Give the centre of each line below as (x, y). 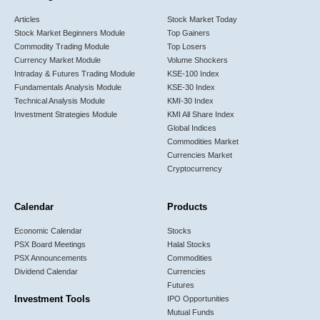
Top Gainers (189, 32)
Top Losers (187, 46)
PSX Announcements (51, 257)
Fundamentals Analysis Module (68, 87)
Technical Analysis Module (60, 100)
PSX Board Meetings (50, 244)
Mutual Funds (191, 312)
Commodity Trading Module (62, 46)
